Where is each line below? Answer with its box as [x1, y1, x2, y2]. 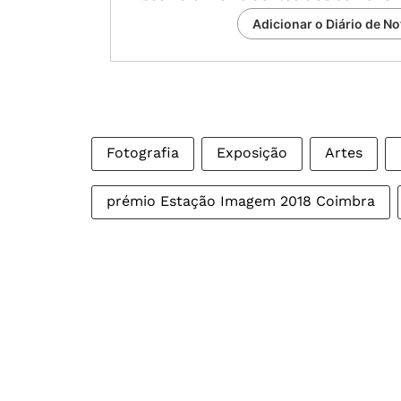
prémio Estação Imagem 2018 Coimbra [107, 192, 375, 209]
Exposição [217, 144, 287, 161]
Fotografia [107, 144, 179, 161]
